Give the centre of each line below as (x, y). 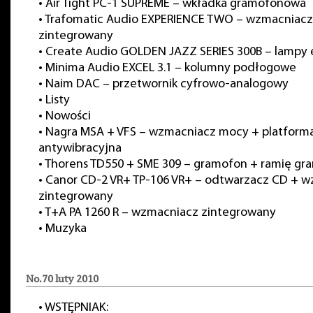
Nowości (68, 116)
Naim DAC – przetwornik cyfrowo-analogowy (167, 84)
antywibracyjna (80, 148)
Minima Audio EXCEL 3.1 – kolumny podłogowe (171, 68)
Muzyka (66, 229)
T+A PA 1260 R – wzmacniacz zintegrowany (160, 213)
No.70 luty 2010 (62, 279)
